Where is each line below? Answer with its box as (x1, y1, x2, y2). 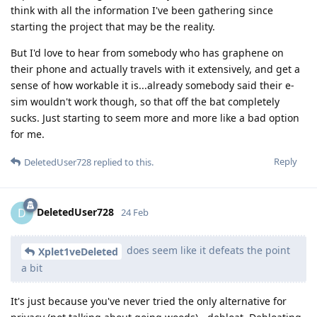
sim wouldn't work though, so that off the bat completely (11, 95, 279, 109)
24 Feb (121, 206, 149, 219)
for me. (11, 127, 45, 142)
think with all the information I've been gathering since (11, 4, 273, 18)
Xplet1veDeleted (38, 245, 118, 259)
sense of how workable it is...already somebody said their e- (11, 79, 294, 93)
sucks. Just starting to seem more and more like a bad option (11, 111, 299, 125)
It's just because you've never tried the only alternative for (11, 294, 287, 309)
